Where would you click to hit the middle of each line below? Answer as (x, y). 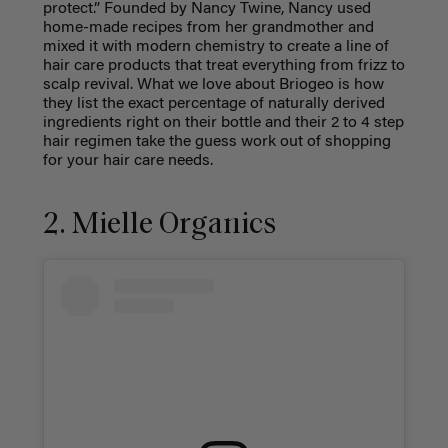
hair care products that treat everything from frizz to (223, 65)
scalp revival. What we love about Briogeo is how (213, 84)
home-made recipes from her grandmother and (208, 27)
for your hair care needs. (127, 160)
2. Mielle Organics (159, 226)
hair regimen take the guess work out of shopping (216, 141)
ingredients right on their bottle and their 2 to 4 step (223, 122)
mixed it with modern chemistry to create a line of (215, 46)
